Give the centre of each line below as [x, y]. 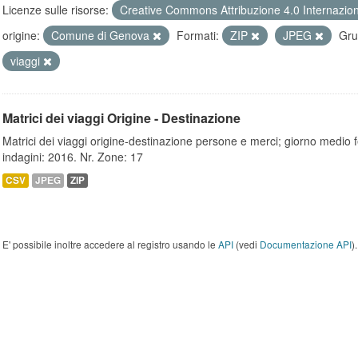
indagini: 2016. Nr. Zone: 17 [73, 157]
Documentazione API [306, 244]
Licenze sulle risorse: [56, 10]
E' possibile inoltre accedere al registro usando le [110, 244]
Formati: [198, 35]
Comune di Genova [102, 35]
